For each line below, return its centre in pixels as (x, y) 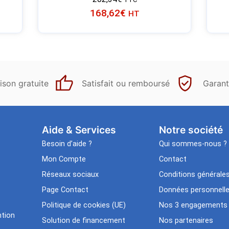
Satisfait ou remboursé (126, 83)
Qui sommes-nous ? (193, 144)
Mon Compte (64, 159)
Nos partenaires (186, 220)
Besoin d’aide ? (67, 144)
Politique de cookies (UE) (84, 205)
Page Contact (65, 190)
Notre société (191, 130)
